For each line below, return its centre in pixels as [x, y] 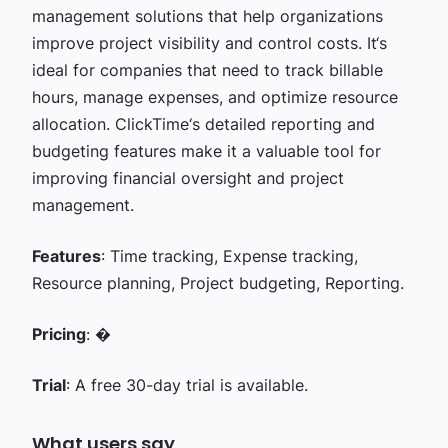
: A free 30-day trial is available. [186, 384]
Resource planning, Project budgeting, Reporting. [217, 282]
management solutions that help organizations [207, 15]
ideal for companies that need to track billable [207, 69]
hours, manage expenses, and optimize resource [214, 96]
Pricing [58, 333]
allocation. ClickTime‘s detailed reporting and [203, 123]
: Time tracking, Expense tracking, [229, 255]
